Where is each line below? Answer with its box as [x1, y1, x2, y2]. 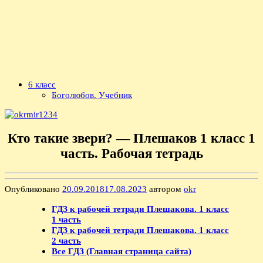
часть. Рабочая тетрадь [60, 146, 203, 161]
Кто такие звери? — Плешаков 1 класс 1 [8, 131, 255, 146]
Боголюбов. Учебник [52, 90, 132, 100]
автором [147, 184, 184, 194]
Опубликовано [5, 184, 62, 194]
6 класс [28, 79, 56, 90]
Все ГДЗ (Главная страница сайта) [52, 245, 191, 256]
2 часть [52, 235, 81, 245]
